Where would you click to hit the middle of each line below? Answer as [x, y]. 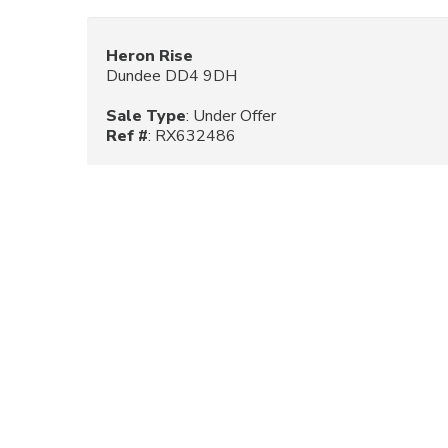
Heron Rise [149, 55]
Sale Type [146, 115]
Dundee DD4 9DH [171, 75]
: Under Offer [231, 115]
